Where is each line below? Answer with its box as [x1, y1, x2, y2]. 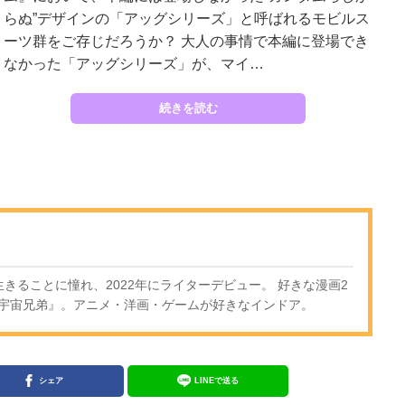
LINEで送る [193, 375, 239, 385]
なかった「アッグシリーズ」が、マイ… [4, 55, 264, 71]
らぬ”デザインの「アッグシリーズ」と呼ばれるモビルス [4, 10, 370, 26]
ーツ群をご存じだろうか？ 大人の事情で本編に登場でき [4, 33, 369, 49]
